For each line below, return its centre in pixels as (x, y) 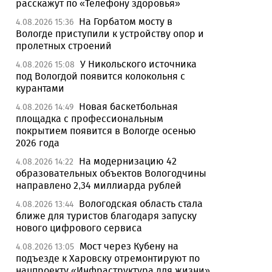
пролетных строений (64, 46)
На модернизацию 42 (128, 161)
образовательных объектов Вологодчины (111, 173)
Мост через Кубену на (129, 246)
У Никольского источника (138, 64)
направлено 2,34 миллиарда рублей (99, 185)
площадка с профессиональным (90, 119)
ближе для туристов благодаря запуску (106, 216)
